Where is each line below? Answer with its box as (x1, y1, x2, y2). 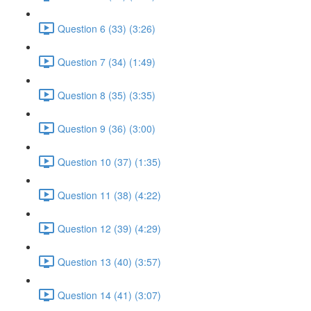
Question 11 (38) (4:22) (58, 187, 161, 202)
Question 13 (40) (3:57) (58, 254, 161, 269)
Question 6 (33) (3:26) (58, 21, 155, 35)
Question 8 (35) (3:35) (58, 87, 155, 102)
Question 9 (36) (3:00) (58, 121, 155, 135)
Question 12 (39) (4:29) (58, 221, 161, 235)
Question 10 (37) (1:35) (58, 154, 161, 169)
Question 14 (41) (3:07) (58, 287, 161, 302)
